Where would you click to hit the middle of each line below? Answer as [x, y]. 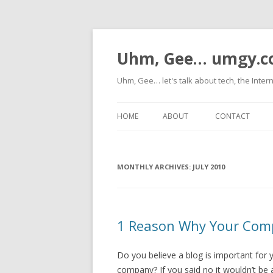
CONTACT [232, 116]
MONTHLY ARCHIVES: [155, 167]
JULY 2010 [209, 167]
